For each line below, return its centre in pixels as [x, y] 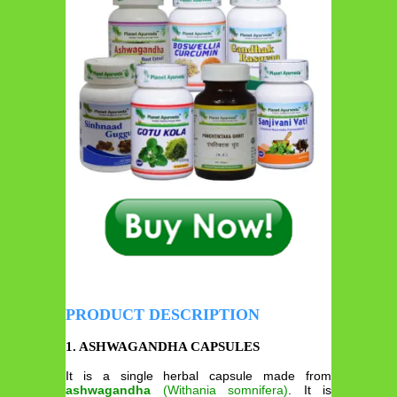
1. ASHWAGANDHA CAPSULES [163, 347]
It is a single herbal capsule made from [198, 376]
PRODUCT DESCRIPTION [163, 315]
